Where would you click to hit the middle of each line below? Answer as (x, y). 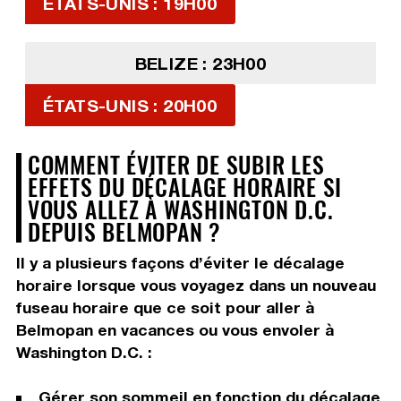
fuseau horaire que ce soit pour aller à (165, 308)
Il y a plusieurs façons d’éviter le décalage (180, 263)
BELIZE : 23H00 (200, 64)
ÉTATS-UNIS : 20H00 (130, 106)
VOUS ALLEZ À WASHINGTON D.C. (180, 209)
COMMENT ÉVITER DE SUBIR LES (176, 164)
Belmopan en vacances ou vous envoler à (175, 330)
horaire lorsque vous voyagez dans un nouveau (196, 286)
